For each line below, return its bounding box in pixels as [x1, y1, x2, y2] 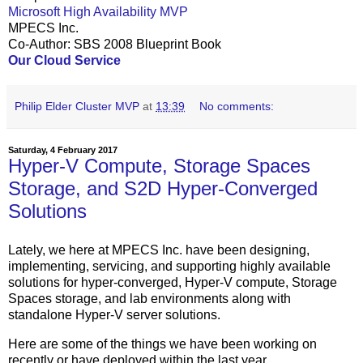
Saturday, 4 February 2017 [8, 144, 117, 155]
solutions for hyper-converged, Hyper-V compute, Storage [8, 275, 337, 289]
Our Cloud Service [8, 53, 121, 67]
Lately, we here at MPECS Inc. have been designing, [8, 242, 310, 257]
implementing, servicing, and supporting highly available [8, 258, 331, 273]
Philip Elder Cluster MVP [15, 99, 139, 113]
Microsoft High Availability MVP [8, 4, 188, 19]
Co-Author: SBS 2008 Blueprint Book [8, 36, 221, 51]
